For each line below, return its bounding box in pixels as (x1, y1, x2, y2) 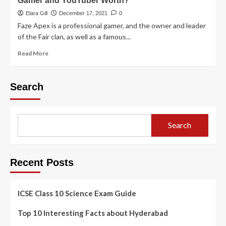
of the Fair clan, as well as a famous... (18, 32, 131, 41)
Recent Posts (10, 156, 74, 168)
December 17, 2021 (59, 10, 107, 16)
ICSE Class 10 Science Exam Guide (18, 188, 136, 198)
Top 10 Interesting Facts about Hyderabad (18, 208, 168, 217)
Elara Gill (26, 10, 47, 16)
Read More (18, 49, 48, 57)
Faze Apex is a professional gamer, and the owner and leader (18, 21, 206, 30)
